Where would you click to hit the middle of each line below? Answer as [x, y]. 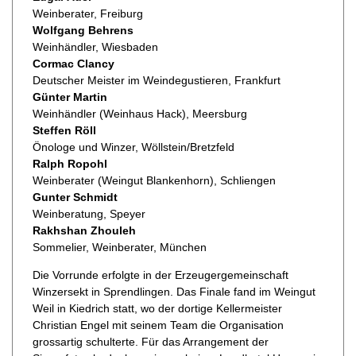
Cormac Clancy [74, 64]
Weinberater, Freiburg [88, 14]
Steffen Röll [64, 131]
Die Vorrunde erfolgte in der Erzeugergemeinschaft [161, 275]
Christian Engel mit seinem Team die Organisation [158, 325]
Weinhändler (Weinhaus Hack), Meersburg [140, 114]
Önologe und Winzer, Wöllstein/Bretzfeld [133, 147]
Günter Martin [70, 97]
